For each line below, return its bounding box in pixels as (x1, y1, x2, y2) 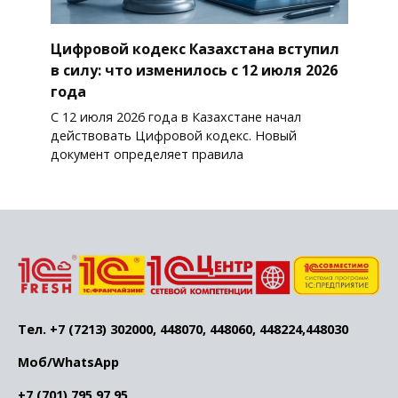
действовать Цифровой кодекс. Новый (50, 127, 297, 145)
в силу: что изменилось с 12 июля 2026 (50, 60, 338, 80)
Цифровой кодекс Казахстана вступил (50, 38, 339, 59)
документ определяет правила (50, 146, 243, 163)
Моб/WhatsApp (18, 354, 119, 371)
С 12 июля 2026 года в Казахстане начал (50, 108, 301, 126)
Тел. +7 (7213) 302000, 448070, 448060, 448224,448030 (18, 321, 348, 338)
